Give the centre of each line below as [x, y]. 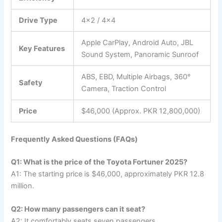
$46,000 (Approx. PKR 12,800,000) [141, 111]
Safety [31, 83]
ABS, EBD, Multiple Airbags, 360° [136, 77]
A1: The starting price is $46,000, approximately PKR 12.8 [108, 174]
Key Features [42, 49]
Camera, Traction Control [124, 89]
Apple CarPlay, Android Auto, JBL [138, 43]
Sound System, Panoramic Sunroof [140, 55]
